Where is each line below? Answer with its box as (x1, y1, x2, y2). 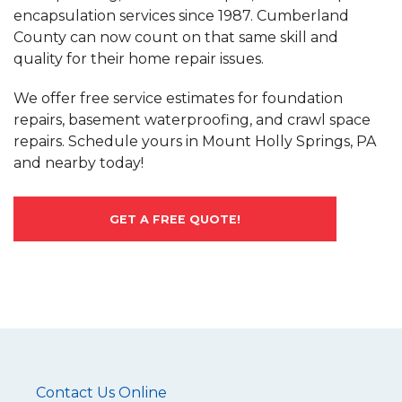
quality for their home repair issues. (13, 50, 264, 68)
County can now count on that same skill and (13, 29, 338, 47)
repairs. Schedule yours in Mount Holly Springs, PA (13, 133, 376, 151)
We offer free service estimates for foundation (13, 90, 343, 108)
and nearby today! (13, 154, 144, 172)
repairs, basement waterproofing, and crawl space (13, 111, 371, 129)
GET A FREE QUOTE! (109, 213, 240, 227)
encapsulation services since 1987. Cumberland (13, 7, 349, 25)
